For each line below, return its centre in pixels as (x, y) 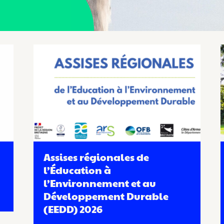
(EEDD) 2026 (73, 209)
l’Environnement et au (100, 183)
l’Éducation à (77, 170)
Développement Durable (106, 196)
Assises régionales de (96, 157)
